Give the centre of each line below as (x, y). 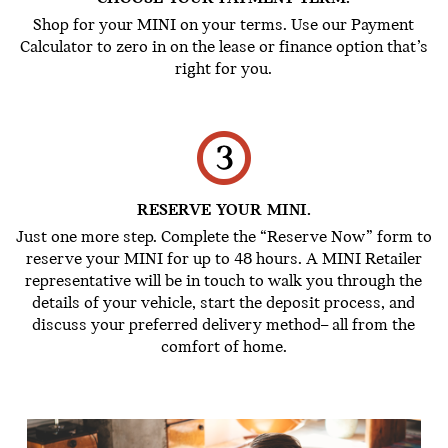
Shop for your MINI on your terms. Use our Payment (224, 25)
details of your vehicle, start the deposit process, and (224, 303)
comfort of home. (223, 347)
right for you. (224, 69)
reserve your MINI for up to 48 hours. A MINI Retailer (223, 259)
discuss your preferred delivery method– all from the (224, 325)
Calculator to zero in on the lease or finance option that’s (223, 47)
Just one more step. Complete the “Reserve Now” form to (223, 237)
